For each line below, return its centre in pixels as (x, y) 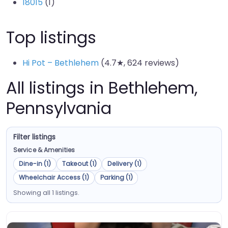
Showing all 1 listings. (46, 192)
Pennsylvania (59, 108)
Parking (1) (116, 178)
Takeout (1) (79, 164)
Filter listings (34, 137)
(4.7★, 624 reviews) (139, 63)
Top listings (51, 37)
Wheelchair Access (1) (54, 178)
